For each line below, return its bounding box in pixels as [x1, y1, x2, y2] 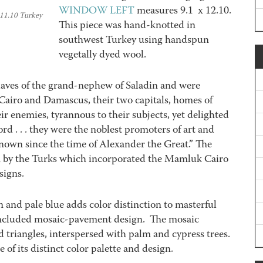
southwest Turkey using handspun [59, 33, 209, 49]
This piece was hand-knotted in [59, 18, 195, 34]
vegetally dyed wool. [59, 48, 146, 63]
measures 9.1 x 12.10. [134, 4, 234, 19]
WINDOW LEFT [59, 4, 134, 19]
